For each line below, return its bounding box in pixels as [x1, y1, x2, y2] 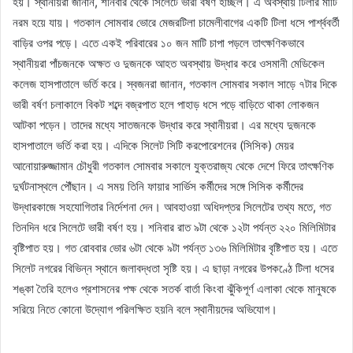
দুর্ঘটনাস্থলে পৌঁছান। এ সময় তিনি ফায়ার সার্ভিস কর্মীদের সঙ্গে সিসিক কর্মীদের [13, 178, 303, 194]
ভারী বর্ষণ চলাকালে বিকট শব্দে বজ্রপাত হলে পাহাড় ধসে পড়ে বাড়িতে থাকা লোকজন [13, 96, 319, 112]
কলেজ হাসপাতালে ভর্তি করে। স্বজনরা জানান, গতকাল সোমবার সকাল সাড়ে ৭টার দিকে [13, 76, 337, 91]
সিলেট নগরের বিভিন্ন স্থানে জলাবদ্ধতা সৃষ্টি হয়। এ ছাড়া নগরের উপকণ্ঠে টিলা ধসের [13, 260, 334, 276]
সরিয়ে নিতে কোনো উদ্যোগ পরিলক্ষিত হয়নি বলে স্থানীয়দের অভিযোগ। [13, 301, 277, 317]
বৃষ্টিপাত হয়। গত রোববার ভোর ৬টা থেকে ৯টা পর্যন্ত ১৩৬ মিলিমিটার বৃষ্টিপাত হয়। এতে [13, 240, 337, 255]
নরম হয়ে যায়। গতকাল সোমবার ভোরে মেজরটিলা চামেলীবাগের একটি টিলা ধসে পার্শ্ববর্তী [13, 14, 340, 30]
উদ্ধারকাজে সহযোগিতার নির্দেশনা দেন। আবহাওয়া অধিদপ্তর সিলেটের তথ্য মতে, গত [13, 199, 331, 214]
